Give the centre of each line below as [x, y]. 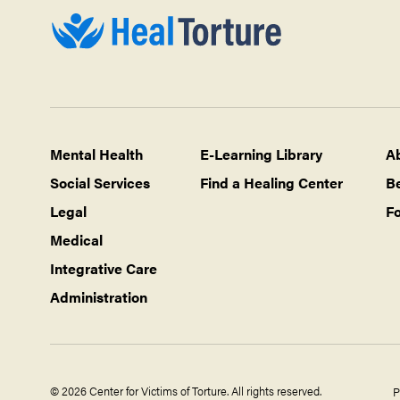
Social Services [100, 183]
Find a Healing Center [271, 183]
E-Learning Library [261, 154]
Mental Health [97, 154]
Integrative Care [104, 268]
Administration [99, 297]
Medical [76, 240]
